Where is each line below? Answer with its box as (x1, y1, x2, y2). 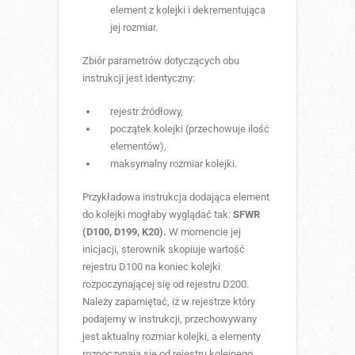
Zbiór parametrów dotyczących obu (82, 54, 239, 67)
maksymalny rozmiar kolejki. (110, 157, 237, 170)
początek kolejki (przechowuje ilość (110, 122, 269, 135)
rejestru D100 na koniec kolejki (82, 260, 220, 273)
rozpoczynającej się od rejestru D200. (82, 277, 249, 290)
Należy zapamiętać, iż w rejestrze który (82, 295, 255, 307)
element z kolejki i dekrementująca (110, 3, 265, 16)
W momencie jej (166, 225, 241, 238)
